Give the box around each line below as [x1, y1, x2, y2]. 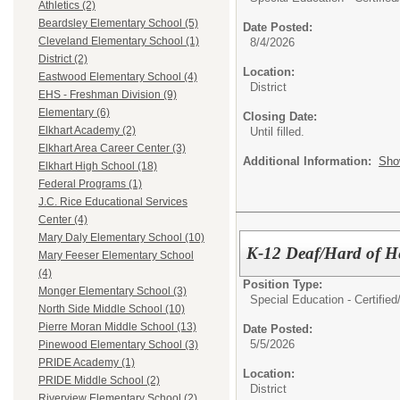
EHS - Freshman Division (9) [38, 88, 177, 102]
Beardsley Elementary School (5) [38, 17, 198, 30]
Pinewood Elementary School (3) [38, 338, 198, 352]
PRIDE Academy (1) [38, 356, 135, 370]
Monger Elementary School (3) [38, 285, 187, 298]
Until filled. [250, 125, 304, 138]
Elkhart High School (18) [38, 160, 157, 173]
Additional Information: [243, 154, 379, 168]
